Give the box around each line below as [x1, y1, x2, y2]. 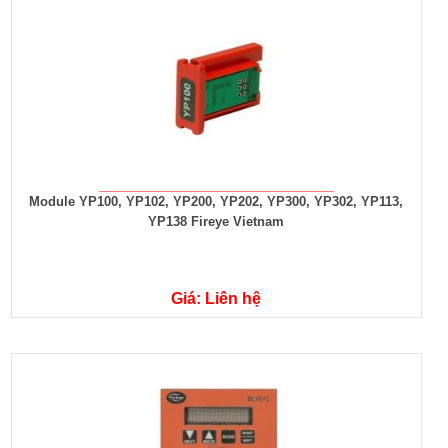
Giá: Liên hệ [171, 290, 262, 307]
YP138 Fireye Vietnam [148, 214, 285, 229]
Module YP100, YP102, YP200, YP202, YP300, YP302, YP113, [29, 194, 404, 209]
